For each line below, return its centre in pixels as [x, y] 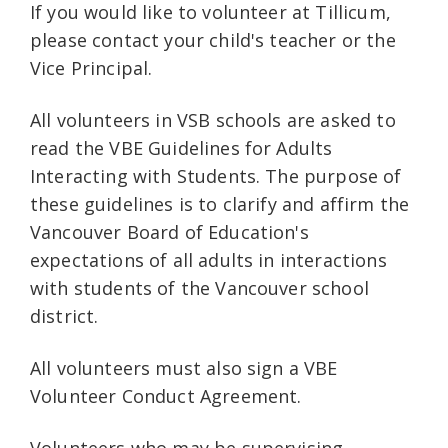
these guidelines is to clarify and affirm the [220, 204]
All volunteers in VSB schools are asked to [213, 120]
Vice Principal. [94, 68]
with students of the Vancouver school [199, 288]
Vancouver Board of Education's [169, 232]
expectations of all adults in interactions [208, 260]
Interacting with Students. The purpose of [216, 176]
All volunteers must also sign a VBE [184, 368]
